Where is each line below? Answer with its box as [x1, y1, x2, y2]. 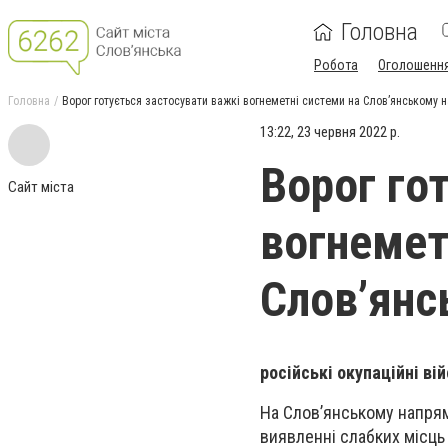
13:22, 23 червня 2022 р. [260, 123, 400, 141]
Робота [314, 57, 358, 73]
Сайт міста [8, 178, 74, 196]
